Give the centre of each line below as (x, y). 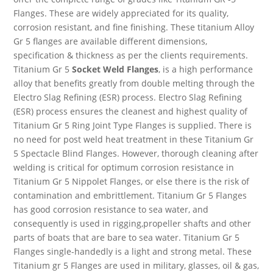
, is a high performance (206, 69)
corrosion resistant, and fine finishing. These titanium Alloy (134, 27)
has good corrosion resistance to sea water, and (111, 209)
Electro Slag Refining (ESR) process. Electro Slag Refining (128, 97)
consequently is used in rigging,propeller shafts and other (133, 223)
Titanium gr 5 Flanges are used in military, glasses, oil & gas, (136, 265)
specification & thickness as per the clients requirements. (131, 55)
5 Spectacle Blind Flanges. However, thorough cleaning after (136, 153)
